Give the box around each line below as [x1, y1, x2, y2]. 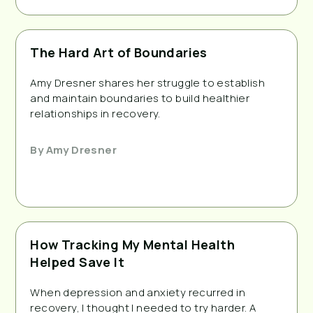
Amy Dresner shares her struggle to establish [30, 75, 265, 90]
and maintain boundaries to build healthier [30, 90, 250, 105]
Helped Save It [30, 253, 124, 270]
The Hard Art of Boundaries [30, 43, 208, 61]
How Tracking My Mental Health [30, 235, 235, 253]
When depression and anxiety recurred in [30, 284, 245, 300]
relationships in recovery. [30, 105, 161, 121]
